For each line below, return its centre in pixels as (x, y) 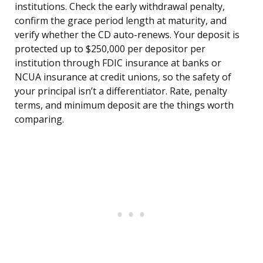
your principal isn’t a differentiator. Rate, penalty (121, 91)
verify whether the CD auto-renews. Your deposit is (127, 35)
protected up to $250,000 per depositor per (110, 49)
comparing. (39, 119)
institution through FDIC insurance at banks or (118, 63)
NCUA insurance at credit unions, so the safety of (123, 77)
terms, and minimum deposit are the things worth (124, 105)
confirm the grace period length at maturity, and (121, 21)
